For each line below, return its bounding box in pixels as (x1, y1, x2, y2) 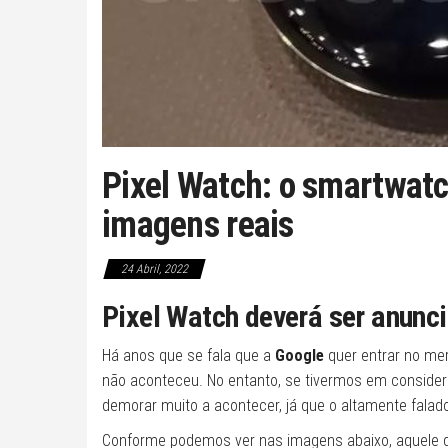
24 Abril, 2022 (121, 262, 188, 276)
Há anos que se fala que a (102, 346, 275, 365)
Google (275, 346, 328, 365)
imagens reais (102, 204, 294, 246)
